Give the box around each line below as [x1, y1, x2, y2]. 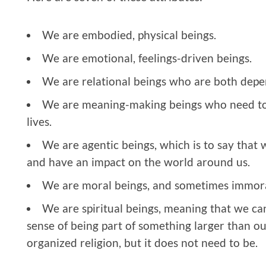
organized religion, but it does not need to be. [27, 235, 258, 249]
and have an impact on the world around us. [27, 154, 250, 169]
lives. [27, 114, 52, 128]
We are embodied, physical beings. [42, 27, 216, 42]
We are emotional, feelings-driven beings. [42, 50, 252, 65]
